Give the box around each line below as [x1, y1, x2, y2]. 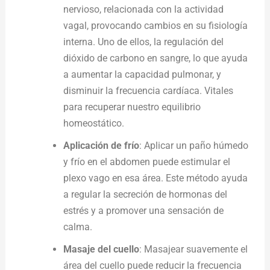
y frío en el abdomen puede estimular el [63, 155, 230, 168]
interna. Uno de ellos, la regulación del [63, 36, 224, 48]
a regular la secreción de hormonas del [63, 188, 227, 200]
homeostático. [63, 117, 124, 129]
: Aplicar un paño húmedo [139, 139, 248, 151]
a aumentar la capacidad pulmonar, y [63, 68, 221, 80]
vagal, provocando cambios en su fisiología [63, 19, 248, 31]
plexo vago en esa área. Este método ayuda [63, 172, 248, 184]
